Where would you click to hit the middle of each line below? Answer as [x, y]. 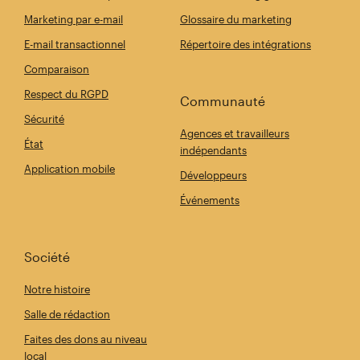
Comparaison [57, 69]
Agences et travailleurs [235, 133]
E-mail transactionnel [75, 44]
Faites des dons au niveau [86, 339]
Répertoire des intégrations [245, 44]
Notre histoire [57, 289]
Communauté [223, 100]
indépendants [213, 150]
